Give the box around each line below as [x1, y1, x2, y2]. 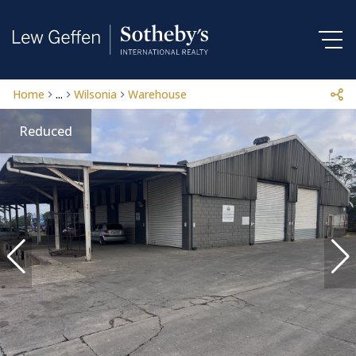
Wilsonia [74, 87, 117, 102]
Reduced [19, 122, 72, 140]
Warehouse [128, 87, 187, 102]
